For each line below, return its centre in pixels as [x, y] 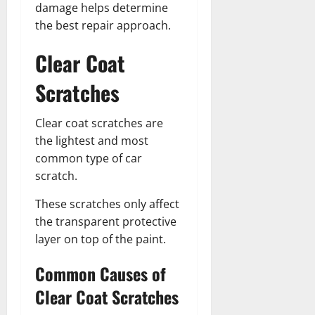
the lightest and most [92, 140]
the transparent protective [106, 221]
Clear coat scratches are [99, 123]
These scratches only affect [107, 204]
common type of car [89, 158]
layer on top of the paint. [101, 239]
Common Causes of [101, 273]
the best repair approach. [103, 25]
